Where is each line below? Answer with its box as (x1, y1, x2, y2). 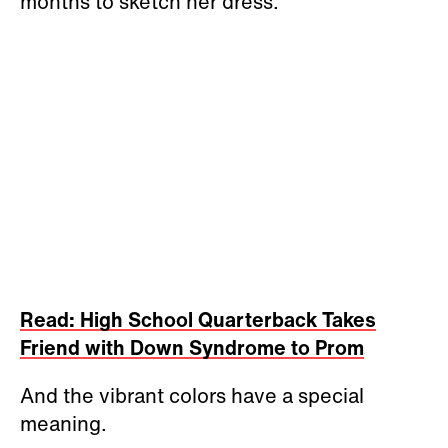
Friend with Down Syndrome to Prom (20, 332, 364, 362)
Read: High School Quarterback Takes (20, 304, 376, 334)
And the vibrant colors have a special (20, 380, 364, 410)
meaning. (20, 408, 107, 438)
